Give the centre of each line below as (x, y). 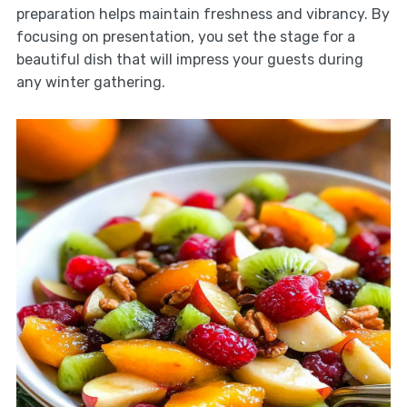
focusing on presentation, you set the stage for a (185, 37)
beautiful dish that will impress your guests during (189, 60)
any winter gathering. (90, 83)
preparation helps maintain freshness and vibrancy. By (203, 15)
